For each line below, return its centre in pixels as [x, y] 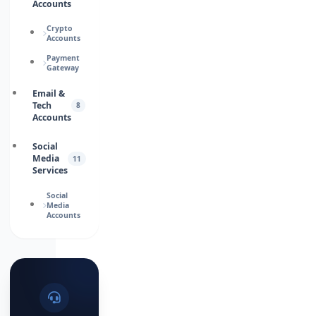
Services [50, 171]
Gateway [62, 67]
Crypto [59, 28]
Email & [48, 93]
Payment [63, 57]
